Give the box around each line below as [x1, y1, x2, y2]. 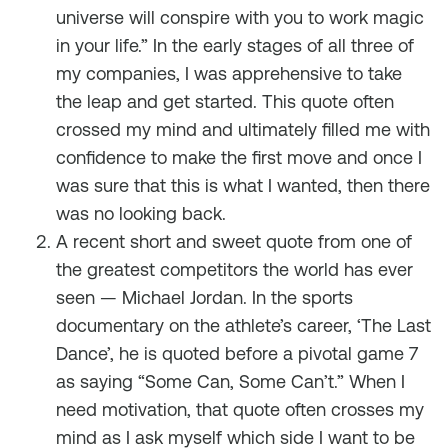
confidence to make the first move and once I [56, 147, 422, 168]
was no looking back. [56, 203, 226, 224]
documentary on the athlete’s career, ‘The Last [56, 315, 431, 336]
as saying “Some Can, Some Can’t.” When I [56, 371, 405, 392]
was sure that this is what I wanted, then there [56, 175, 430, 196]
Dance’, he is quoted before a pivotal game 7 [56, 343, 418, 364]
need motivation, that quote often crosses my [56, 399, 424, 420]
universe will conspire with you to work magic [56, 7, 424, 28]
